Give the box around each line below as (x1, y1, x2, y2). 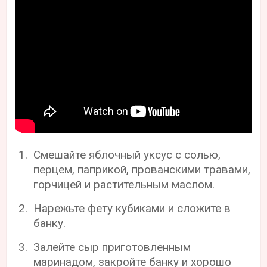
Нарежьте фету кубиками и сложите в (33, 201, 231, 215)
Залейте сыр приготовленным (33, 240, 191, 254)
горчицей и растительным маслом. (33, 177, 215, 191)
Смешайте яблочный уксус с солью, (33, 147, 221, 162)
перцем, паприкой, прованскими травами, (33, 162, 251, 176)
